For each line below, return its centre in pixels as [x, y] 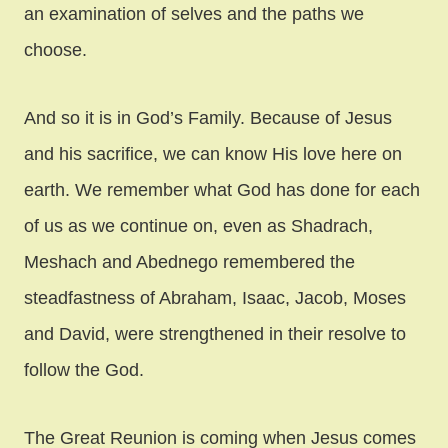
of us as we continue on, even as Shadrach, [198, 225]
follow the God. [84, 369]
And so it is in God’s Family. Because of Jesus [208, 117]
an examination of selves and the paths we [194, 13]
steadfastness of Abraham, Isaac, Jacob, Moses [215, 297]
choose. [55, 49]
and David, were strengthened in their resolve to [215, 333]
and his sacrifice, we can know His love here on [213, 153]
